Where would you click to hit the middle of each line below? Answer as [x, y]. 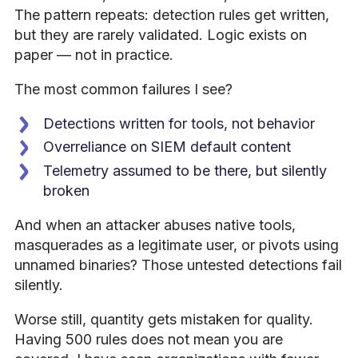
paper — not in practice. [94, 54]
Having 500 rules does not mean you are [149, 339]
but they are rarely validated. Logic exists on [161, 34]
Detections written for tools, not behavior [179, 123]
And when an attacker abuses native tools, [155, 225]
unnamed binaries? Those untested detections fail [178, 265]
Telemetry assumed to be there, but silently [185, 170]
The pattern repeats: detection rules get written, [172, 14]
